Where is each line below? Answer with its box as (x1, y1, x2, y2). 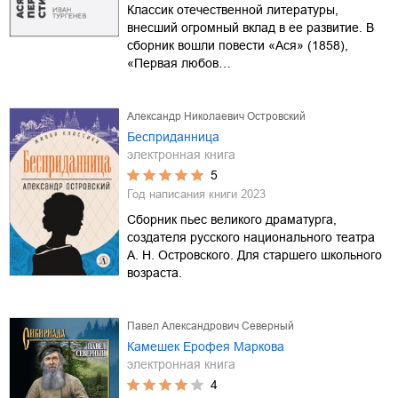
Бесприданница (127, 129, 219, 144)
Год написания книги (127, 187, 241, 201)
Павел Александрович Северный (127, 319, 294, 332)
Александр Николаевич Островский (127, 109, 306, 123)
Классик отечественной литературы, (127, 2, 338, 17)
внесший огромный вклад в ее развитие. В (127, 20, 374, 35)
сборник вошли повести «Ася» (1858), (127, 37, 348, 52)
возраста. (127, 265, 182, 280)
